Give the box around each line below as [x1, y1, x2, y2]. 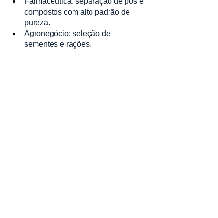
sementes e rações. [24, 40, 91, 48]
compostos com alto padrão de [24, 8, 132, 16]
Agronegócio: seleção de [24, 29, 112, 37]
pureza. [24, 18, 50, 27]
